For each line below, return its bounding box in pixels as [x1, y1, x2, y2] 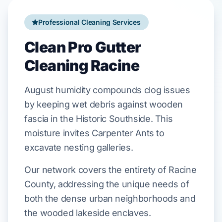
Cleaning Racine [24, 56, 139, 74]
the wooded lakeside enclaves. [24, 208, 151, 218]
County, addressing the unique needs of [24, 179, 189, 189]
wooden [149, 99, 183, 110]
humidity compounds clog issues [53, 85, 190, 95]
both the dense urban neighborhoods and [24, 193, 196, 204]
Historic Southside [75, 113, 151, 124]
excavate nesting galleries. [24, 142, 133, 153]
